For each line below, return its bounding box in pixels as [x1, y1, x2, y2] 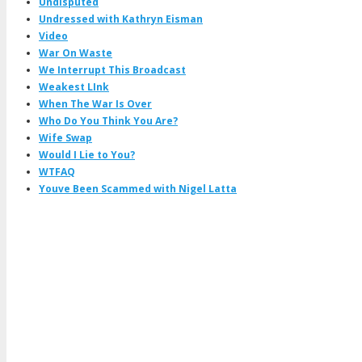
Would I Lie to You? [39, 147, 135, 162]
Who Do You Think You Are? [39, 113, 178, 128]
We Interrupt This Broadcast [39, 62, 186, 77]
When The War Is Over [39, 96, 152, 111]
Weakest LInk [39, 79, 109, 94]
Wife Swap [39, 130, 92, 145]
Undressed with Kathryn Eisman [39, 11, 203, 26]
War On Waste [39, 45, 112, 60]
